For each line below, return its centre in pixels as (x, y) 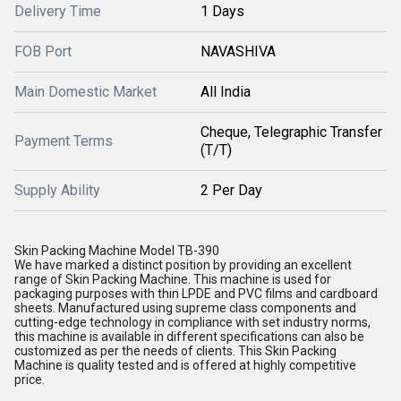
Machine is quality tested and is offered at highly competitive (185, 365)
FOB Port (43, 51)
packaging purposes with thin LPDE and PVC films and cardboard (196, 294)
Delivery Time (58, 11)
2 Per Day (231, 190)
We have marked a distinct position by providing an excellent (183, 265)
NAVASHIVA (238, 51)
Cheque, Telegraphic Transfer (291, 132)
